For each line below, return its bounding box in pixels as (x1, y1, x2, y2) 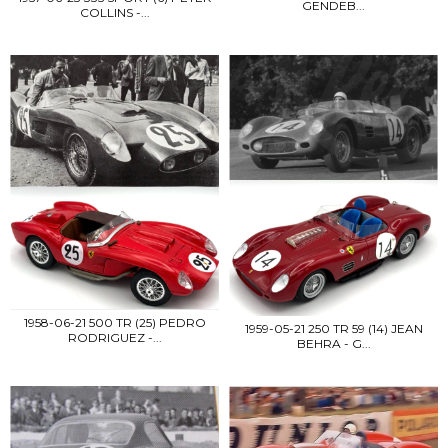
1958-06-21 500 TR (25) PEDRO (23, 315, 206, 331)
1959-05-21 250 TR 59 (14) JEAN (244, 320, 423, 336)
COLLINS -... (79, 5, 150, 21)
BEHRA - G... (296, 335, 371, 351)
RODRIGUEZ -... (67, 330, 162, 346)
